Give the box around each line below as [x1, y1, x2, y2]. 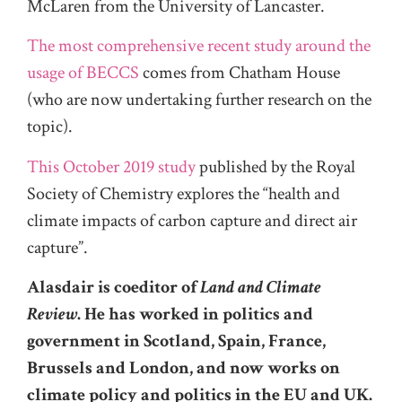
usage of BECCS [27, 61, 139, 85]
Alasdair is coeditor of [27, 275, 200, 299]
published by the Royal [196, 154, 355, 179]
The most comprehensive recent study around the [27, 34, 371, 58]
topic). [27, 115, 73, 139]
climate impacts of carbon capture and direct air [27, 208, 357, 232]
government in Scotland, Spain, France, [27, 328, 326, 353]
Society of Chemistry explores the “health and [27, 181, 340, 205]
